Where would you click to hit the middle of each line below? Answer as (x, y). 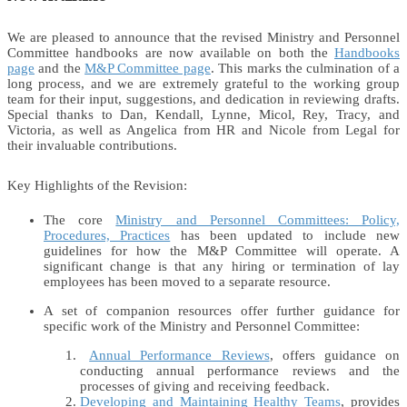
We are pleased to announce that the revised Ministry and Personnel (203, 37)
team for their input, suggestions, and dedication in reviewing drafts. (203, 99)
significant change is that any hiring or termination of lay (222, 266)
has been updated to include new (285, 235)
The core (80, 219)
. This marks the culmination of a (305, 68)
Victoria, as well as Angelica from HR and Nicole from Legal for (203, 129)
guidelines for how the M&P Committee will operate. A (222, 250)
